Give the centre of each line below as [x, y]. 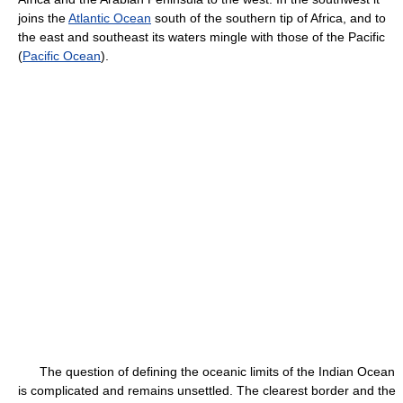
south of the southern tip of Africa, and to [269, 18]
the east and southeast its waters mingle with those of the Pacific [201, 37]
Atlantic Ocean [110, 18]
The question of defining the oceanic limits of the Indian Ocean [206, 372]
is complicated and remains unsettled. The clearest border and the [207, 390]
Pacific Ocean [62, 56]
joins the [43, 18]
